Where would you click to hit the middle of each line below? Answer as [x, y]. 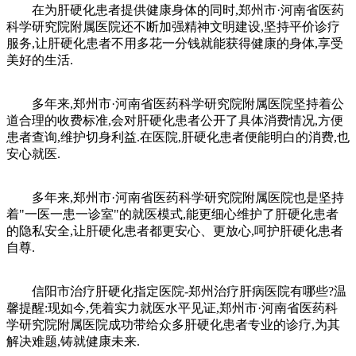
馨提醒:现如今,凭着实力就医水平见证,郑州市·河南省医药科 [172, 308]
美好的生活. [40, 60]
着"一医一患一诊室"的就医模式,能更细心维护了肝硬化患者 [172, 214]
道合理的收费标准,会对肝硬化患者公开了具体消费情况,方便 [175, 120]
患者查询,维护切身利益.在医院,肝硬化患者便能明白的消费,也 [178, 137]
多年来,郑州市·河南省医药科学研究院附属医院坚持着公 [175, 103]
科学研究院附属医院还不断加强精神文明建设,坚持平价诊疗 [173, 26]
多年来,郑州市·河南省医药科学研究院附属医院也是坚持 [175, 197]
